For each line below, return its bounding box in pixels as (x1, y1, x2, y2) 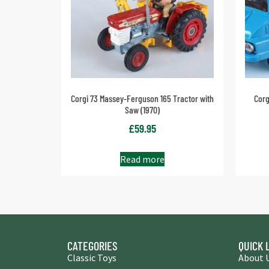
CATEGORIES (67, 238, 118, 253)
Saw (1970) (125, 103, 160, 115)
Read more (120, 153, 165, 166)
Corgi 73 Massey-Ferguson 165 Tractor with (71, 92, 214, 104)
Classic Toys (67, 252, 116, 264)
